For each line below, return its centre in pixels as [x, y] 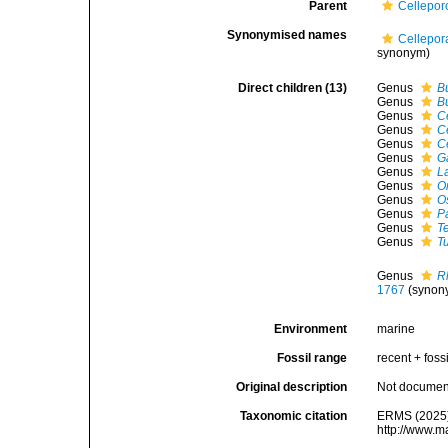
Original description [292, 387]
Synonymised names [287, 35]
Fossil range [312, 358]
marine [396, 329]
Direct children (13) [293, 88]
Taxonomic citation [294, 416]
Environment [311, 329]
